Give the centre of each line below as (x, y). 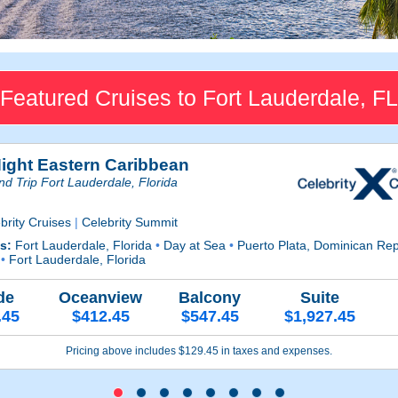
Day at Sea (195, 245)
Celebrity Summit (128, 222)
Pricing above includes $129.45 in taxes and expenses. (199, 351)
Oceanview (100, 298)
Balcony (210, 298)
